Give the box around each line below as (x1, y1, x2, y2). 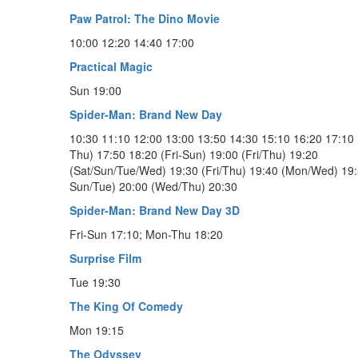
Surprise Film (70, 249, 141, 266)
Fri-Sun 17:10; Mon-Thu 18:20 (70, 225, 223, 242)
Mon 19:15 (70, 321, 124, 338)
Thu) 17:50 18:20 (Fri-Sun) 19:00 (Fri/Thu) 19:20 (70, 145, 318, 162)
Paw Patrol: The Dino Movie (70, 10, 220, 26)
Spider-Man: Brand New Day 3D (70, 201, 240, 218)
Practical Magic (70, 58, 153, 74)
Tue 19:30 (70, 273, 121, 290)
